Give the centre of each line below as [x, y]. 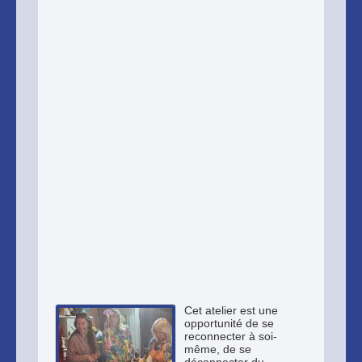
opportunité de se [229, 323]
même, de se [218, 349]
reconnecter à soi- [231, 336]
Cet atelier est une [231, 310]
